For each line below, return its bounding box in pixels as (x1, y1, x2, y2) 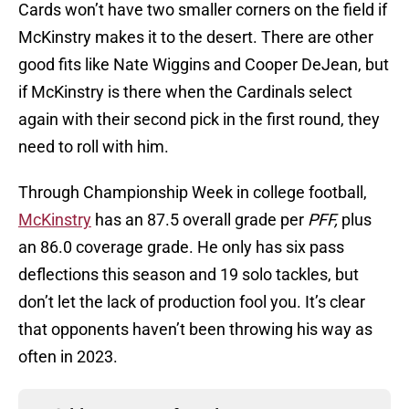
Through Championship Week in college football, (18, 183, 367, 203)
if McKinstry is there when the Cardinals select (18, 82, 352, 102)
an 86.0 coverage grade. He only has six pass (18, 237, 344, 257)
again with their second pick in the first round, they (18, 110, 380, 130)
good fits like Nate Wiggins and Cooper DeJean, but (18, 55, 389, 75)
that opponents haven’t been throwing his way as (18, 320, 372, 340)
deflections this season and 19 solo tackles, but (18, 265, 359, 285)
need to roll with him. (18, 137, 173, 157)
